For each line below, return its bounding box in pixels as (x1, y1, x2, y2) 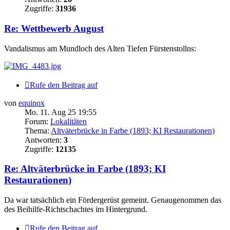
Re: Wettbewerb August (4, 23, 104, 34)
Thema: (25, 126, 51, 135)
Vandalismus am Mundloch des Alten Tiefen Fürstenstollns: (4, 44, 196, 53)
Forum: (25, 117, 50, 126)
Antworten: (25, 135, 64, 144)
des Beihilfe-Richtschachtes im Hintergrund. (4, 205, 147, 214)
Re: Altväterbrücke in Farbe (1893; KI (4, 163, 166, 175)
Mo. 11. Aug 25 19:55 (25, 107, 97, 117)
